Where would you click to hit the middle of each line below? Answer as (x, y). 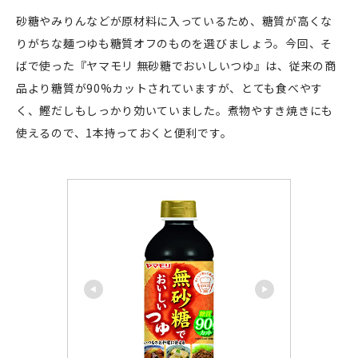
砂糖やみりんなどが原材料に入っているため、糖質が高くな (174, 20)
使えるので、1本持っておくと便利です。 (125, 132)
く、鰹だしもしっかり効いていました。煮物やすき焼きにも (175, 110)
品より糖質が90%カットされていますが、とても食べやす (169, 88)
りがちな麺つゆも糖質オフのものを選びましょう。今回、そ (174, 43)
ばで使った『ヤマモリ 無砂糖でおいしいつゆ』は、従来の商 (176, 65)
